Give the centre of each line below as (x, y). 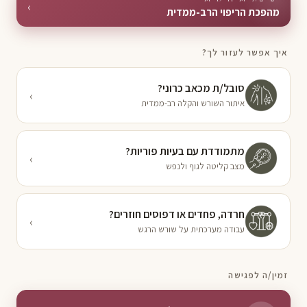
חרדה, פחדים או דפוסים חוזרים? (177, 214)
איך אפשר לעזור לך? (245, 52)
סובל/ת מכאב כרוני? (201, 88)
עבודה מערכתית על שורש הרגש (191, 229)
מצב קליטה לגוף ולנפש (205, 166)
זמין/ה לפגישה (258, 275)
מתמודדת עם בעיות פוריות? (185, 151)
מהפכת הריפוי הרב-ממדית (223, 12)
